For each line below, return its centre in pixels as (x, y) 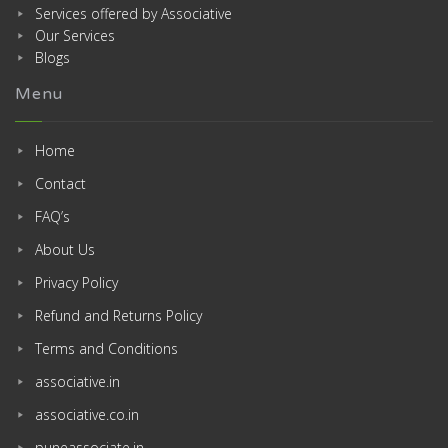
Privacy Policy (76, 283)
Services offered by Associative (133, 14)
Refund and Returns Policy (118, 316)
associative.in (77, 382)
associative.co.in (87, 415)
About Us (65, 250)
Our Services (75, 36)
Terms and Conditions (106, 349)
